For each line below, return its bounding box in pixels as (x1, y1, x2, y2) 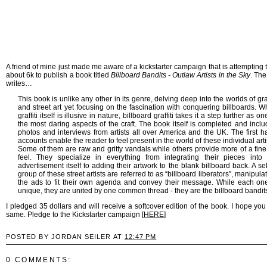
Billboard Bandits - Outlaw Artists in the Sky (110, 70, 250, 79)
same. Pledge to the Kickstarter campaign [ (6, 210, 144, 219)
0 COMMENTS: (6, 255, 72, 264)
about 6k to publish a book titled (6, 70, 111, 79)
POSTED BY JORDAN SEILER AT (6, 232, 125, 240)
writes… (6, 79, 32, 88)
